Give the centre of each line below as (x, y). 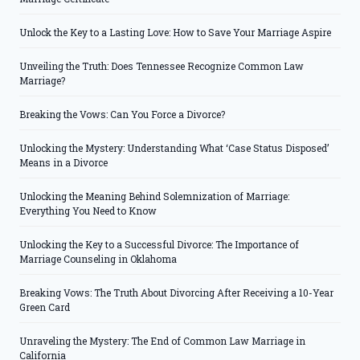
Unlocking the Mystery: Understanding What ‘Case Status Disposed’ (174, 147)
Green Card (45, 307)
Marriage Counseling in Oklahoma (98, 258)
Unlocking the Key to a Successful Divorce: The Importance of (159, 244)
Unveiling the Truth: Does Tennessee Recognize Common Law (162, 65)
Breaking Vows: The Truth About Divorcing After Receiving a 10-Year (176, 292)
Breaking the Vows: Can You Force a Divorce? (122, 114)
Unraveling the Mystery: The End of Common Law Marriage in (162, 340)
